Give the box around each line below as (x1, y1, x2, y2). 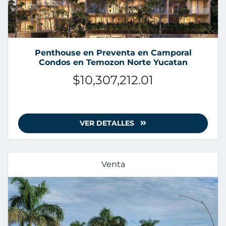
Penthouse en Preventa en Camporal (34, 48, 192, 58)
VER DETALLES (80, 119, 136, 128)
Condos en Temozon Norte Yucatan (38, 58, 188, 68)
